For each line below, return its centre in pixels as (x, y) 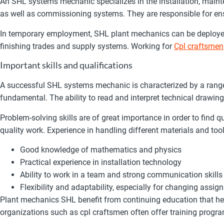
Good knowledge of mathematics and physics (101, 149)
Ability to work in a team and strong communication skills (121, 174)
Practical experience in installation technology (101, 162)
